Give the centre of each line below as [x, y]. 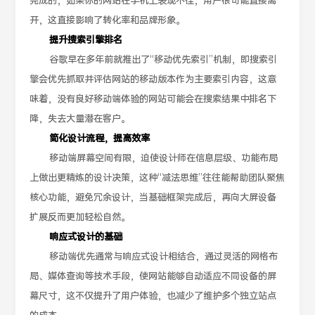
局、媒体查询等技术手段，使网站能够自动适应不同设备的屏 [153, 277]
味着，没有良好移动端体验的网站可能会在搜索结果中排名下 [153, 100]
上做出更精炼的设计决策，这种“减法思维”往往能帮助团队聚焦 [157, 179]
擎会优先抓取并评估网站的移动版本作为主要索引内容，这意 [153, 80]
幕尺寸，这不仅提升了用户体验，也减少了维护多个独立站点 [153, 297]
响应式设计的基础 [86, 238]
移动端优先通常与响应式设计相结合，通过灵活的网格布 [164, 257]
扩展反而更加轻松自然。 [80, 218]
